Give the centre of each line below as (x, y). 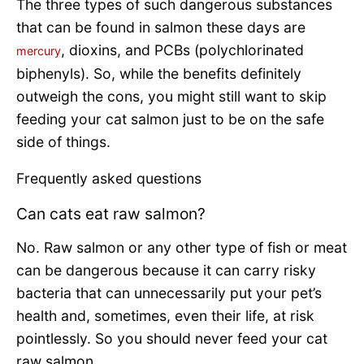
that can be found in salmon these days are (161, 27)
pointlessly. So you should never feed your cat (172, 338)
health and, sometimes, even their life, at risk (165, 315)
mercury (39, 50)
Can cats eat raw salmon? (111, 213)
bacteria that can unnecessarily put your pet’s (169, 292)
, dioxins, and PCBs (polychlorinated (182, 50)
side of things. (65, 141)
